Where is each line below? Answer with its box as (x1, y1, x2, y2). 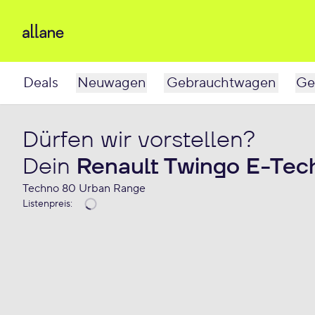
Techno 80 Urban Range (22, 181, 146, 195)
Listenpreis (22, 198, 70, 210)
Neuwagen (77, 74, 146, 92)
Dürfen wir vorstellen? (22, 125, 255, 155)
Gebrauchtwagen (167, 74, 276, 92)
